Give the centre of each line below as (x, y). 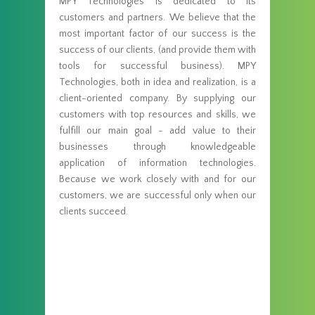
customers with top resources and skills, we (157, 114)
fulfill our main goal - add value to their (157, 130)
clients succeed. (94, 211)
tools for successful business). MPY (157, 66)
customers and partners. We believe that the (157, 17)
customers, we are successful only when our (157, 195)
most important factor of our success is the (157, 33)
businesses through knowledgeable (157, 147)
